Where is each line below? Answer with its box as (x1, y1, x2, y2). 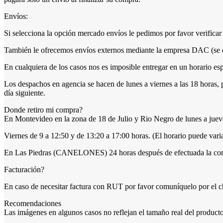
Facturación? (4, 165, 44, 174)
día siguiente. (4, 88, 45, 97)
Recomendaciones (4, 199, 61, 208)
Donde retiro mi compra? (4, 105, 83, 114)
